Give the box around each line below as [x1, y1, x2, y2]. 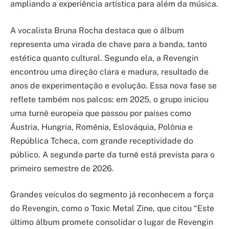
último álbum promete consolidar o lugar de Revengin [10, 217, 213, 227]
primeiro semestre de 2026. [10, 163, 114, 173]
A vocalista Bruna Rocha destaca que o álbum [10, 25, 184, 35]
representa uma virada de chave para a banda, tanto [10, 39, 207, 49]
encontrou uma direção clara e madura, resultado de [10, 66, 209, 77]
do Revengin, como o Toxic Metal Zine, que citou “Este [10, 203, 214, 214]
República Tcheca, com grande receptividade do [10, 135, 193, 146]
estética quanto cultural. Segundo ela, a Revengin [10, 53, 198, 63]
